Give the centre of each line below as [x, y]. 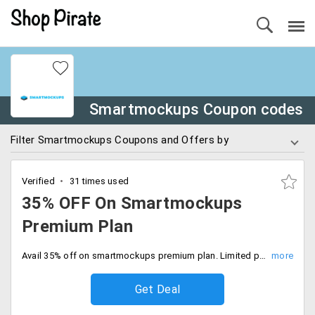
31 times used [98, 181]
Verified [38, 181]
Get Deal [157, 289]
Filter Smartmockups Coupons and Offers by [120, 140]
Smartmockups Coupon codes [197, 109]
